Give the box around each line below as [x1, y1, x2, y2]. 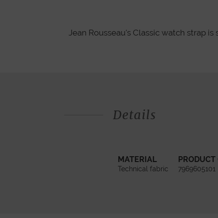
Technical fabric [118, 165, 168, 173]
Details [113, 107, 156, 123]
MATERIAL [118, 155, 157, 164]
